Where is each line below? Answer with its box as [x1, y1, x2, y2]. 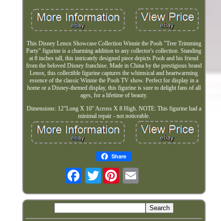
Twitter [101, 168, 117, 175]
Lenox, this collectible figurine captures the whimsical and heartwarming [30, 69, 198, 76]
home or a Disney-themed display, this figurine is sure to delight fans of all [27, 84, 201, 91]
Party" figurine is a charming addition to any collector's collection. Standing [26, 47, 202, 54]
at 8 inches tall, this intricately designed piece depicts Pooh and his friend [29, 54, 199, 62]
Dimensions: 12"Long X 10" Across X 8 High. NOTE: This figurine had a [26, 105, 201, 112]
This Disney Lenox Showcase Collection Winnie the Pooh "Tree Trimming [26, 39, 201, 47]
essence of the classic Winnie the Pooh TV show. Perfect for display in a [29, 76, 198, 84]
